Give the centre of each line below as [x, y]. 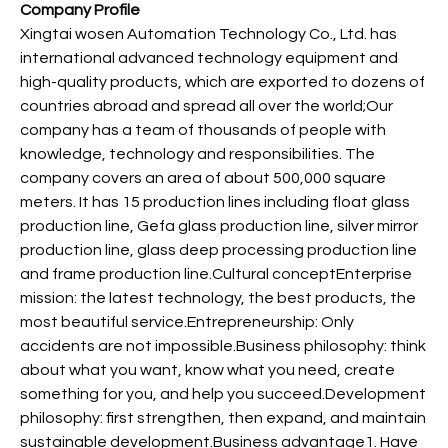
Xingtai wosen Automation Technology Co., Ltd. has [208, 33]
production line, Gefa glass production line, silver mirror [219, 225]
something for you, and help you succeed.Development [223, 393]
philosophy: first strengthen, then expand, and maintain [223, 417]
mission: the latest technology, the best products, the [218, 297]
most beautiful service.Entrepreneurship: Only [187, 321]
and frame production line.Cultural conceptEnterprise [216, 273]
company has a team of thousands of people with [203, 129]
